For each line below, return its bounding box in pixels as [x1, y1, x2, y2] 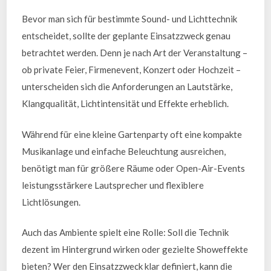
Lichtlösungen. [22, 196, 81, 207]
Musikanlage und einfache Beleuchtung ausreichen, [22, 145, 226, 157]
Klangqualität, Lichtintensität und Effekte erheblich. [22, 98, 229, 109]
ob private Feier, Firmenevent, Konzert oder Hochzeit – [22, 64, 241, 75]
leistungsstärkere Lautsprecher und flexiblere [22, 179, 204, 191]
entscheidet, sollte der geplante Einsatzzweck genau [22, 30, 231, 41]
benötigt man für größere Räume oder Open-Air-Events [22, 162, 246, 174]
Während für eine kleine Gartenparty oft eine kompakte [22, 128, 243, 140]
